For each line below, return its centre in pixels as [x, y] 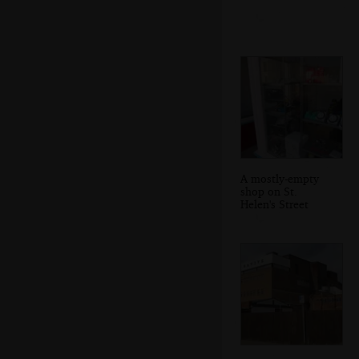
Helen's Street [274, 204]
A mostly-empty [280, 178]
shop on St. [269, 191]
